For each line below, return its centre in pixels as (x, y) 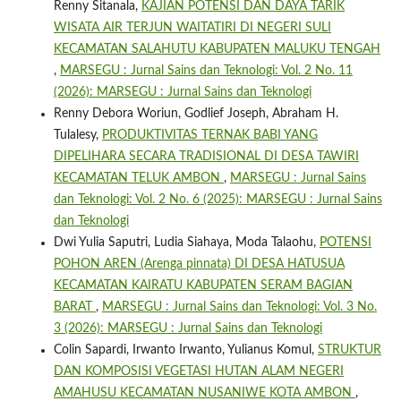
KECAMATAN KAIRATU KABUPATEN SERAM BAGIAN (203, 285)
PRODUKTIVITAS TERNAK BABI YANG (209, 135)
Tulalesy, (77, 135)
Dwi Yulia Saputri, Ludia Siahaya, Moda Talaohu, (186, 242)
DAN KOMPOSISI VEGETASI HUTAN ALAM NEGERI (198, 371)
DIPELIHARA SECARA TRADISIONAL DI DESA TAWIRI (206, 156)
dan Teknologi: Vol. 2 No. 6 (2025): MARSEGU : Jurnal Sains (218, 199)
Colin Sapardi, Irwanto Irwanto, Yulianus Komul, (185, 350)
